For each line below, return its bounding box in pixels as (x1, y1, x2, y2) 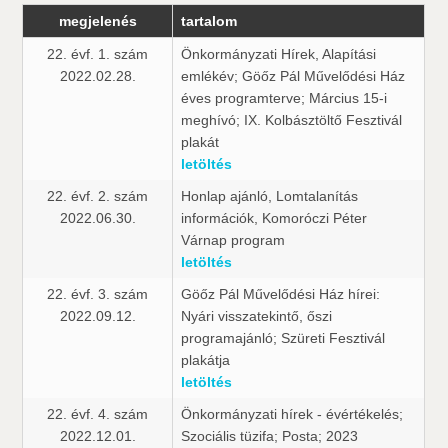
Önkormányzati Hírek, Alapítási (181, 46, 377, 62)
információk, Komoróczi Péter (181, 210, 368, 226)
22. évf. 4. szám (47, 406, 149, 422)
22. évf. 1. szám (47, 46, 149, 62)
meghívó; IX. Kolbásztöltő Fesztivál (181, 112, 403, 128)
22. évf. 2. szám (47, 188, 149, 204)
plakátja (181, 352, 231, 368)
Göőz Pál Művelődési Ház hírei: (181, 286, 381, 302)
